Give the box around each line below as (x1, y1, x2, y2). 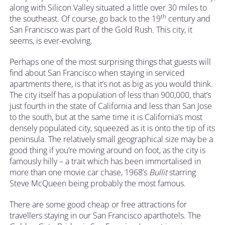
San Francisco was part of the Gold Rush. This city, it (10, 24, 192, 35)
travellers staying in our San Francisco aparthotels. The (10, 209, 201, 221)
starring (169, 166, 196, 178)
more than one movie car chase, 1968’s (10, 166, 149, 178)
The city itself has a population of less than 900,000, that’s (10, 89, 211, 100)
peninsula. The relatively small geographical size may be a (10, 133, 213, 145)
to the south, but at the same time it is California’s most (10, 111, 202, 123)
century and (166, 13, 210, 24)
